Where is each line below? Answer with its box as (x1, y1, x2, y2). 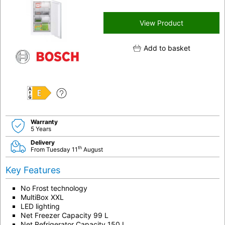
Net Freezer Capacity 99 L (21, 210, 108, 219)
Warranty (31, 118, 58, 126)
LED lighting (21, 201, 60, 210)
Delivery (31, 138, 55, 146)
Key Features (6, 164, 60, 175)
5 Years (31, 125, 51, 133)
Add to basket (143, 44, 190, 52)
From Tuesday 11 (31, 145, 78, 153)
